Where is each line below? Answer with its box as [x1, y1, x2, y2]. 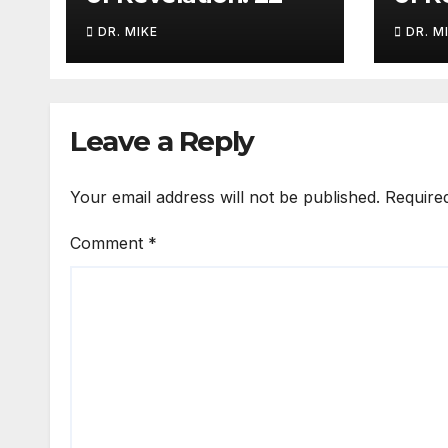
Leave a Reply [70, 124, 254, 159]
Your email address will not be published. [70, 186, 380, 207]
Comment [70, 232, 148, 253]
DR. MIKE [98, 24, 158, 40]
